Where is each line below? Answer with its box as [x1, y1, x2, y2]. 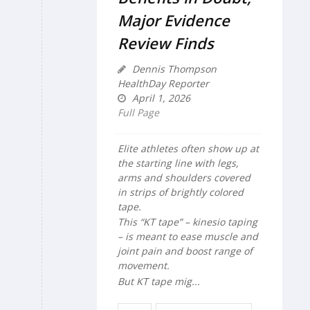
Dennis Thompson [129, 62, 217, 75]
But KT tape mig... [118, 274, 200, 288]
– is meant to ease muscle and [118, 230, 258, 244]
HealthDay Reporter [118, 76, 209, 90]
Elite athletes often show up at [118, 141, 259, 155]
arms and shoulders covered [118, 170, 250, 184]
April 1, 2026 [129, 91, 190, 104]
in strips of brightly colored [118, 185, 244, 199]
